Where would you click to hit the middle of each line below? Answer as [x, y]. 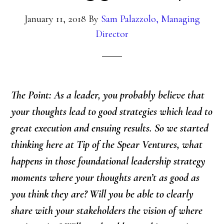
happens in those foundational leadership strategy [108, 161]
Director [112, 34]
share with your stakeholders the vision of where [107, 211]
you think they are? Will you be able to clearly [102, 194]
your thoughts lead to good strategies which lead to [112, 112]
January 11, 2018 [55, 19]
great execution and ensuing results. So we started [110, 128]
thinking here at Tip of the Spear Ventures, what [107, 145]
